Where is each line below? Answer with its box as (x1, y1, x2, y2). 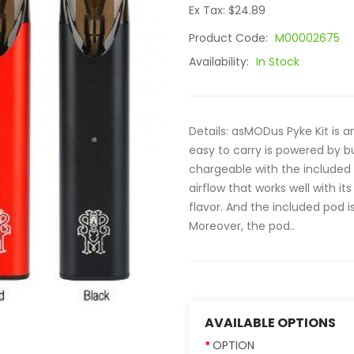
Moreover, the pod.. (189, 218, 295, 234)
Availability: (189, 54, 252, 70)
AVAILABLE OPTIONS (205, 314, 336, 332)
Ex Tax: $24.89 (189, 2, 265, 18)
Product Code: (189, 30, 271, 46)
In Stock (256, 54, 299, 70)
